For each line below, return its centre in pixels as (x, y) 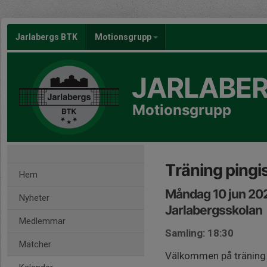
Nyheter (34, 198)
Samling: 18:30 (199, 233)
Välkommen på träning (215, 256)
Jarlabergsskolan (214, 210)
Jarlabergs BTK (46, 37)
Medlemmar (42, 221)
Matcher (35, 244)
